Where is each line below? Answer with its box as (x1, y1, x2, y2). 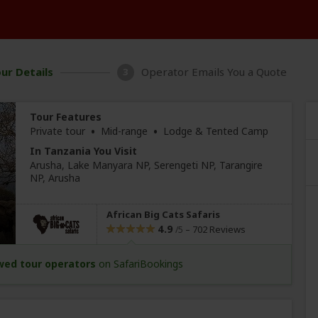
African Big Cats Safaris (106, 208, 221, 221)
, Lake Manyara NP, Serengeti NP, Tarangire (62, 158, 263, 172)
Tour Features (30, 110, 102, 124)
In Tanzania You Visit (30, 144, 138, 158)
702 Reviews (192, 223, 246, 236)
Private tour (30, 124, 89, 138)
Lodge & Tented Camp (160, 124, 269, 138)
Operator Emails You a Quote (141, 65, 287, 79)
